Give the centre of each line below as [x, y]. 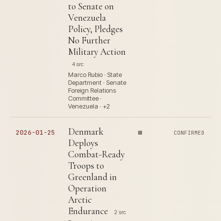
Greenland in [92, 177]
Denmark [86, 131]
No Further [89, 40]
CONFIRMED [189, 133]
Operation [87, 188]
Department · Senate [97, 82]
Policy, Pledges [95, 29]
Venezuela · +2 [89, 106]
